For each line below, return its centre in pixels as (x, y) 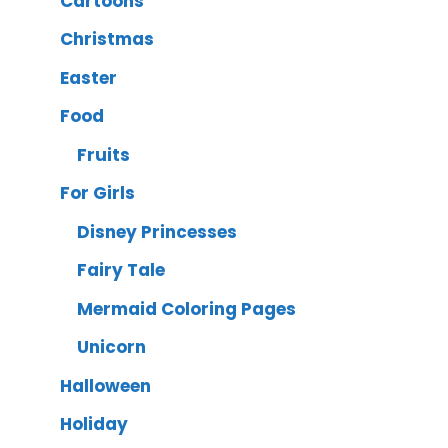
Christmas (107, 39)
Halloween (105, 385)
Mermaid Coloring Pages (186, 308)
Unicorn (111, 347)
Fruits (103, 154)
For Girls (97, 193)
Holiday (94, 424)
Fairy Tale (121, 270)
